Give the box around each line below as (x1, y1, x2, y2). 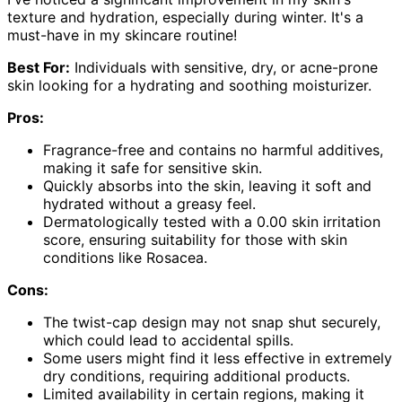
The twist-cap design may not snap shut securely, (43, 312, 380, 331)
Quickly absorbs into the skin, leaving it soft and (43, 176, 371, 195)
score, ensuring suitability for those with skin (43, 230, 347, 249)
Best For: (7, 57, 70, 76)
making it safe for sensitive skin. (43, 158, 262, 177)
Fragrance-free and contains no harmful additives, (43, 140, 383, 159)
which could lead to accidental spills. (43, 330, 293, 349)
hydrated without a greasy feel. (43, 194, 256, 213)
